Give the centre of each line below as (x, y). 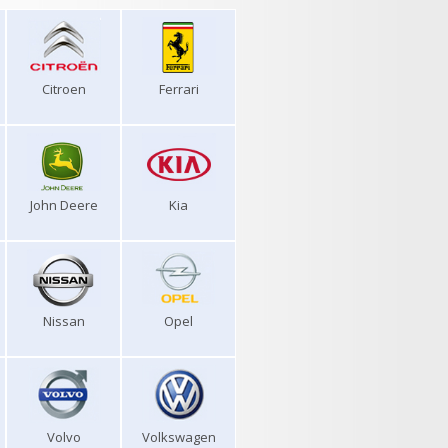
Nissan (63, 321)
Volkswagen (178, 437)
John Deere (63, 205)
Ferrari (178, 89)
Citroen (63, 89)
